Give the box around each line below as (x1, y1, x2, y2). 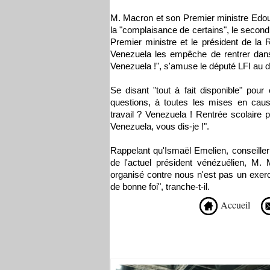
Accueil (217, 198, 250, 211)
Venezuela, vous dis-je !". (110, 121, 212, 132)
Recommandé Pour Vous (110, 235, 244, 249)
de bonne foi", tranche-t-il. (110, 181, 210, 192)
